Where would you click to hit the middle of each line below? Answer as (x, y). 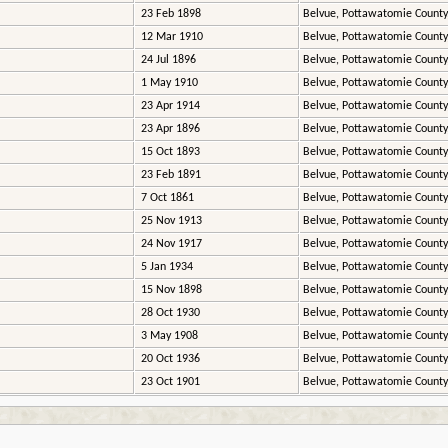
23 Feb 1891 (169, 175)
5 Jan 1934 (165, 267)
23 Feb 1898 (169, 14)
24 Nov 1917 (170, 244)
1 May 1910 (168, 83)
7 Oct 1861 (166, 198)
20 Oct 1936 (169, 359)
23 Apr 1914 (169, 106)
